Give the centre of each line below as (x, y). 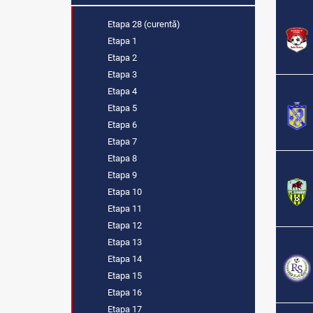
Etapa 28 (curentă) (143, 24)
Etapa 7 (121, 141)
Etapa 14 (124, 259)
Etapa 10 (124, 192)
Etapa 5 (121, 108)
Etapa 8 (121, 158)
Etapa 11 (124, 209)
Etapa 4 (121, 91)
